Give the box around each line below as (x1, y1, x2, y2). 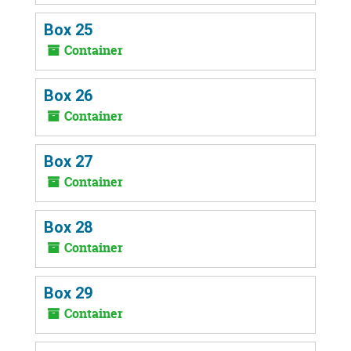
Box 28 (44, 217, 92, 237)
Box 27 (44, 151, 92, 171)
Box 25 (44, 20, 92, 39)
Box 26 (44, 85, 92, 105)
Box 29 (44, 283, 92, 302)
